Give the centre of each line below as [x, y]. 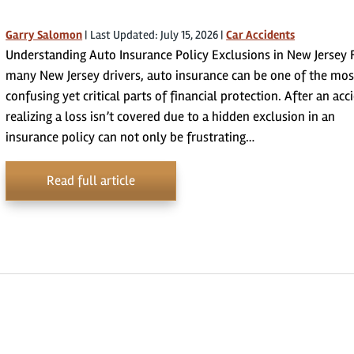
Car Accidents [261, 35]
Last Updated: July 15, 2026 [154, 35]
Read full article [91, 181]
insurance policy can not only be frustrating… [130, 137]
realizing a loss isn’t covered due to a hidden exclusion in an [171, 117]
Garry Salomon [44, 35]
